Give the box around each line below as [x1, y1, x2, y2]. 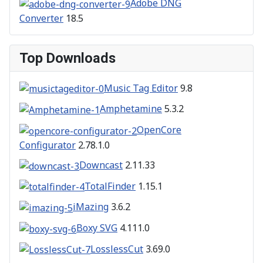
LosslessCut [90, 242, 143, 255]
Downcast [79, 158, 123, 171]
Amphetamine [100, 102, 162, 116]
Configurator [19, 138, 76, 151]
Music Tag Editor [104, 81, 178, 95]
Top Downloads [19, 49, 116, 66]
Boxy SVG [76, 221, 117, 234]
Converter [19, 11, 63, 25]
